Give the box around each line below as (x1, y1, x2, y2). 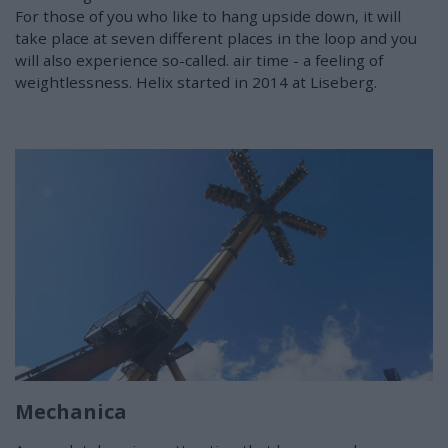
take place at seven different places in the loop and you (15, 27, 417, 48)
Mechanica (15, 398, 127, 426)
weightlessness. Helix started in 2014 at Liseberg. (15, 71, 377, 92)
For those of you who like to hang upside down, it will (15, 5, 401, 26)
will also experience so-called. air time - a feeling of (15, 49, 383, 70)
